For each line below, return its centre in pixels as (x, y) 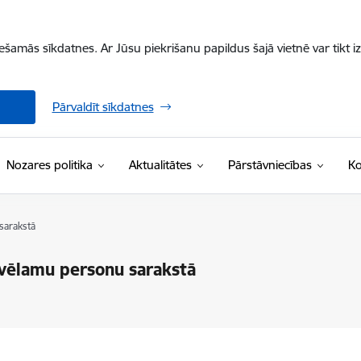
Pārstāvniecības (270, 165)
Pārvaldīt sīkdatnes (103, 107)
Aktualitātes (160, 165)
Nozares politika (49, 165)
